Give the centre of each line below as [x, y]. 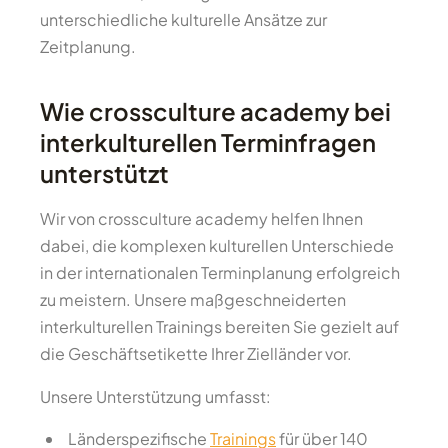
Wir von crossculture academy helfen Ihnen [201, 219]
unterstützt [104, 173]
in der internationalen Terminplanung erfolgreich [220, 273]
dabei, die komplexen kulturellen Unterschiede [217, 246]
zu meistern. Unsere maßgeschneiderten [193, 300]
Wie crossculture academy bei [215, 111]
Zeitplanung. [88, 47]
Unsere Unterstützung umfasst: [155, 397]
